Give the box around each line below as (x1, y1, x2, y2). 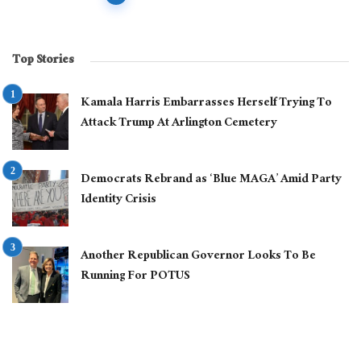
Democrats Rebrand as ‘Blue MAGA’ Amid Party (81, 168, 342, 193)
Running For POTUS (81, 265, 189, 289)
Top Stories (12, 49, 74, 73)
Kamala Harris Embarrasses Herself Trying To (81, 92, 332, 116)
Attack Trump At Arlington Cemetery (81, 112, 277, 136)
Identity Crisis (81, 189, 156, 213)
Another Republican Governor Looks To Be (81, 245, 316, 269)
